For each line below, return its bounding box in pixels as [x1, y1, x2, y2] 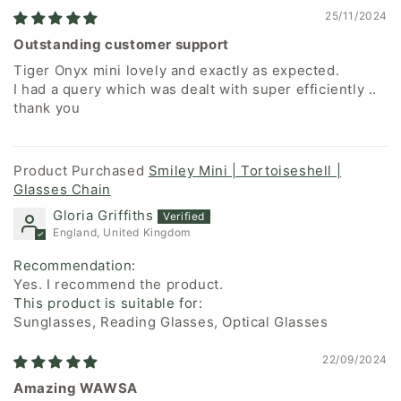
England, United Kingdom [53, 226, 191, 240]
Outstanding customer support [13, 36, 229, 54]
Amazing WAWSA [13, 380, 138, 397]
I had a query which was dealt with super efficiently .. [13, 81, 378, 98]
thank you [13, 99, 81, 117]
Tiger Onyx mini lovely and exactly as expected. [13, 62, 340, 80]
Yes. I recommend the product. [13, 276, 224, 294]
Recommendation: [13, 257, 136, 275]
